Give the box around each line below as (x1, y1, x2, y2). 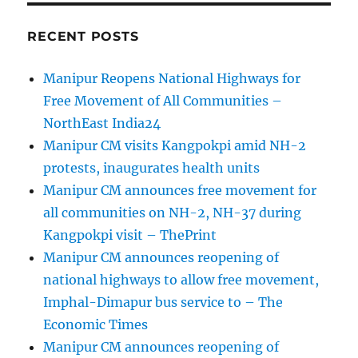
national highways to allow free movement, (43, 272, 320, 288)
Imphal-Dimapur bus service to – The (43, 294, 284, 311)
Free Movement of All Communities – (43, 93, 283, 109)
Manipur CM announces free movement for (43, 182, 317, 199)
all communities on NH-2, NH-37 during (43, 205, 302, 221)
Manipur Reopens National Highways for (43, 70, 301, 87)
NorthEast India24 (43, 115, 161, 132)
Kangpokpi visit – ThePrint (43, 227, 217, 244)
